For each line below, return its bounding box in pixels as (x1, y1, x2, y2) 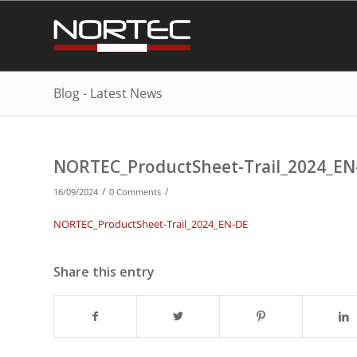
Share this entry (53, 263, 155, 281)
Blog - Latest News (53, 84, 163, 102)
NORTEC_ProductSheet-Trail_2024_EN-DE (53, 217, 248, 232)
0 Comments (109, 186, 161, 198)
